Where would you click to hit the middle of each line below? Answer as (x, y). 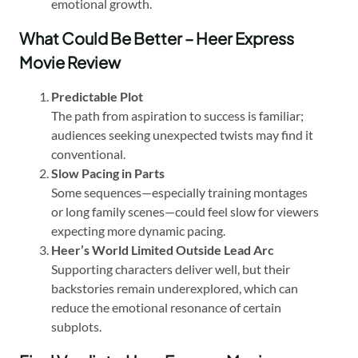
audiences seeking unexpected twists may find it (182, 134)
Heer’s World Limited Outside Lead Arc (163, 249)
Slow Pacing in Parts (108, 173)
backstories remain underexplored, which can (175, 288)
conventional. (88, 153)
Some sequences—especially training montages (179, 192)
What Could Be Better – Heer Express (157, 38)
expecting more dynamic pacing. (138, 230)
